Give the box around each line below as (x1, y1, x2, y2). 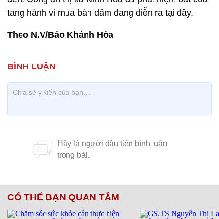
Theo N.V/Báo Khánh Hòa (7, 30, 113, 40)
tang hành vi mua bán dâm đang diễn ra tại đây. (7, 8, 196, 18)
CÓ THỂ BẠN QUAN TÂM (7, 192, 119, 202)
